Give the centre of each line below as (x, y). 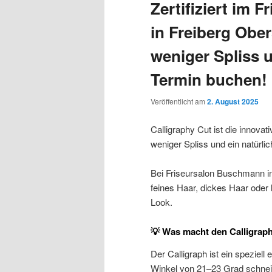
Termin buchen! (209, 80)
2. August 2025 (233, 102)
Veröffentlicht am (179, 101)
